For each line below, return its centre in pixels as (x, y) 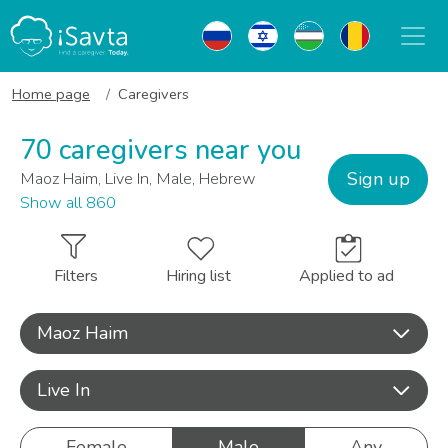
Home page (51, 94)
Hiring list (198, 276)
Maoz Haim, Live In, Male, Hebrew (138, 179)
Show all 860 (68, 203)
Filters (76, 276)
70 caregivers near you (160, 150)
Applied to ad (346, 276)
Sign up (378, 178)
